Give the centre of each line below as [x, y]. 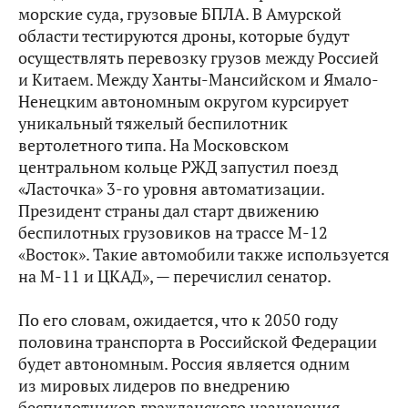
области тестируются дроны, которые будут [184, 36]
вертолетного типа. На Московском [153, 145]
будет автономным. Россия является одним [184, 364]
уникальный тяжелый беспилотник [153, 123]
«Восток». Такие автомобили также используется [204, 255]
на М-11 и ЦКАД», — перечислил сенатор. [175, 276]
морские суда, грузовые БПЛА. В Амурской [180, 14]
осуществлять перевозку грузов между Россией [199, 58]
